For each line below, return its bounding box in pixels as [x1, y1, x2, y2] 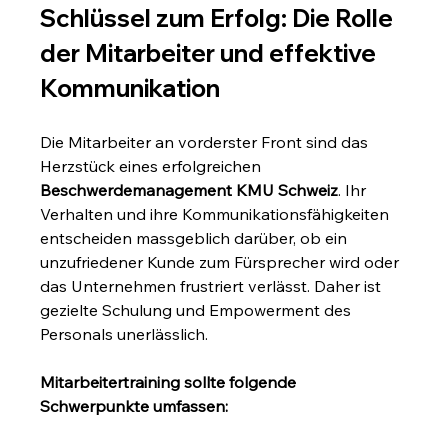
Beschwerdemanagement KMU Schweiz [40, 179, 339, 200]
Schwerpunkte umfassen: [40, 395, 229, 416]
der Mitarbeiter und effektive [40, 37, 382, 68]
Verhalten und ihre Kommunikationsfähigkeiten [40, 203, 394, 224]
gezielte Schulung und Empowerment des [40, 299, 356, 320]
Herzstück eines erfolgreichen [40, 155, 266, 176]
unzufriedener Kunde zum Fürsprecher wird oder [40, 251, 404, 272]
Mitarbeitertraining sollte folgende [40, 371, 301, 392]
